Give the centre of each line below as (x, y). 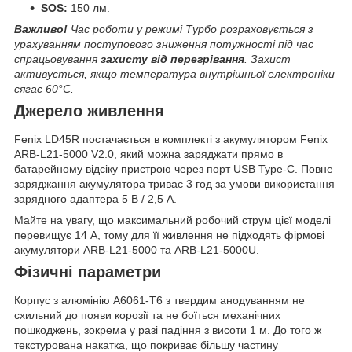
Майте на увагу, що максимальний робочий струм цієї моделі (172, 220)
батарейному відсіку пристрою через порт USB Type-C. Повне (174, 169)
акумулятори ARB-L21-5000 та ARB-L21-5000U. (137, 249)
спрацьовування (57, 59)
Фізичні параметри (88, 271)
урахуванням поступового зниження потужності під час (164, 44)
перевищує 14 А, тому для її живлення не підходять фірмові (169, 235)
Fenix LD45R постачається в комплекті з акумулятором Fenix (171, 139)
